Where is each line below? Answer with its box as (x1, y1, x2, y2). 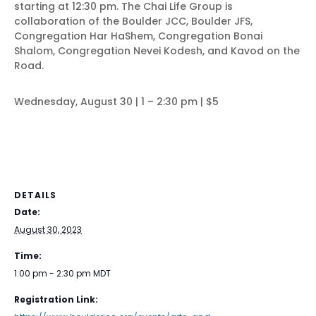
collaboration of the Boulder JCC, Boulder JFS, (14, 14, 253, 28)
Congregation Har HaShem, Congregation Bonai (14, 29, 262, 43)
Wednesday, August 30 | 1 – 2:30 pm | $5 (14, 95, 219, 109)
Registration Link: (14, 293, 98, 305)
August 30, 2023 (14, 224, 82, 236)
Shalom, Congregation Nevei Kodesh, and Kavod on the (14, 44, 300, 58)
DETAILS (14, 189, 56, 201)
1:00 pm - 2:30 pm (14, 267, 93, 279)
